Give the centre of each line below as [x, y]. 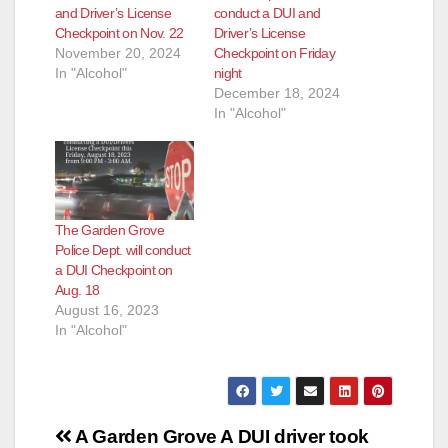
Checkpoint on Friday [275, 52]
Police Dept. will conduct [123, 250]
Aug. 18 [77, 290]
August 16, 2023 [107, 310]
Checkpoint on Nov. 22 [119, 32]
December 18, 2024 [277, 92]
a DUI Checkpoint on [114, 270]
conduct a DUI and [267, 12]
